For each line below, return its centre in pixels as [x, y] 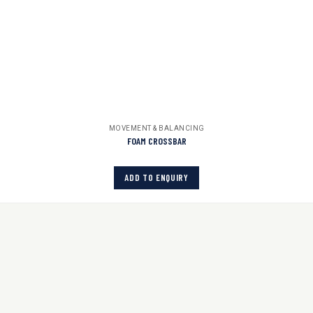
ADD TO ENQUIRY [156, 177]
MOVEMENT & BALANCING [156, 128]
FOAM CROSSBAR [156, 140]
